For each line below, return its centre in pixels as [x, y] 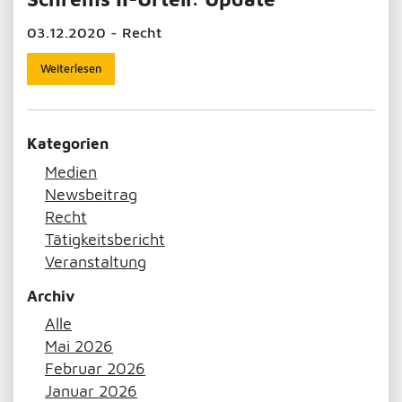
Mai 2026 [79, 346]
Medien [71, 171]
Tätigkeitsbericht [105, 239]
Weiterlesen [71, 69]
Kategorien [68, 144]
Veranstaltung [96, 261]
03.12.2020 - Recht [94, 32]
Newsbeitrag [91, 194]
